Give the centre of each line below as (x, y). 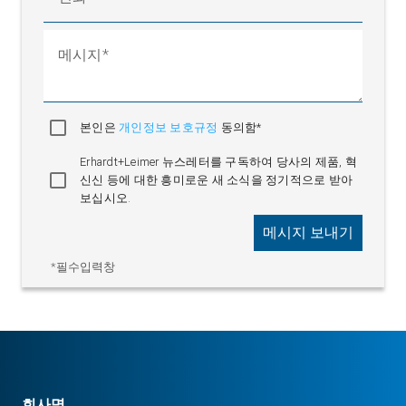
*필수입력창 (83, 267)
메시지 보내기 (308, 233)
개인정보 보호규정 (170, 128)
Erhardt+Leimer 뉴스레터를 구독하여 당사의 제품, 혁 (218, 162)
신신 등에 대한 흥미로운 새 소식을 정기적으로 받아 (216, 180)
